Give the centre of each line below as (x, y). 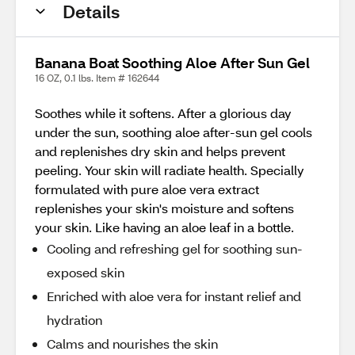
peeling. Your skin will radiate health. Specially (170, 170)
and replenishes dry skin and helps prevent (160, 151)
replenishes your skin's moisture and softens (164, 208)
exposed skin (86, 272)
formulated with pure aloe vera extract (147, 189)
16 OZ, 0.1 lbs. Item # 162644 (97, 78)
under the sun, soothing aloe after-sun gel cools (174, 132)
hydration (74, 320)
